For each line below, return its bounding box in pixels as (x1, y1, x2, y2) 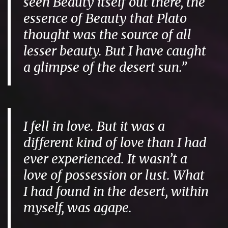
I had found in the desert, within (23, 183, 209, 199)
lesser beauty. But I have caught (23, 42, 207, 59)
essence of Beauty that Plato (23, 10, 187, 26)
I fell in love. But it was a (23, 118, 165, 134)
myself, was (23, 199, 94, 216)
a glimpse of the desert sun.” (23, 59, 187, 75)
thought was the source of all (23, 26, 192, 43)
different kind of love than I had (23, 134, 207, 151)
